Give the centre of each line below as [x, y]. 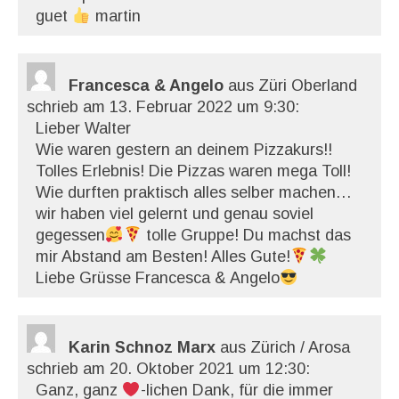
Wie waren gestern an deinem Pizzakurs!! [184, 150]
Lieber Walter [83, 128]
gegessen [70, 235]
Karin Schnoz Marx [144, 347]
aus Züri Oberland [293, 85]
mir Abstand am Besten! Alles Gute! [163, 256]
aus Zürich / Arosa [285, 347]
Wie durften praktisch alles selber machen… [194, 192]
